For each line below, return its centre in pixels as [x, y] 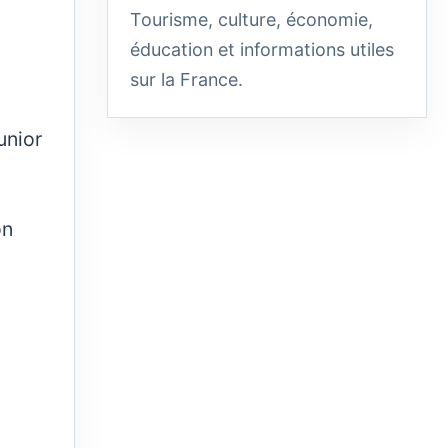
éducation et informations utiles [262, 49]
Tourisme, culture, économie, [251, 19]
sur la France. [186, 79]
